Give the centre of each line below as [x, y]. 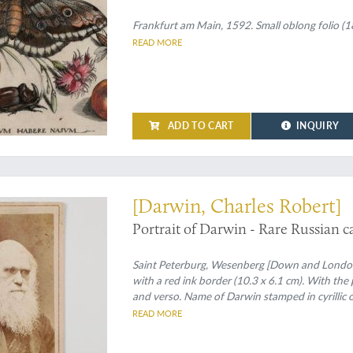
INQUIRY [318, 126]
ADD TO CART [199, 126]
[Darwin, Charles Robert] [236, 206]
